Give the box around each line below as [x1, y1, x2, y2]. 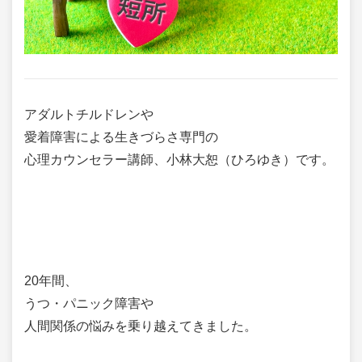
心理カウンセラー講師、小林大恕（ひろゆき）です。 [24, 152, 335, 166]
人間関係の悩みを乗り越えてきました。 [24, 318, 257, 333]
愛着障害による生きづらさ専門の [24, 129, 218, 144]
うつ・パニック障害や [24, 296, 154, 310]
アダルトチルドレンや [24, 107, 154, 121]
